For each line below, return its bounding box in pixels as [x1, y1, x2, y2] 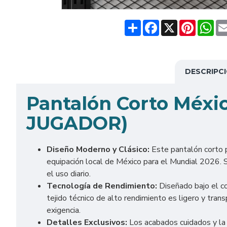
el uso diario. [47, 168, 91, 179]
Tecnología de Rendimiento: [47, 180, 157, 192]
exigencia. [47, 205, 81, 216]
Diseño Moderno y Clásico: [47, 144, 149, 155]
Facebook [159, 18, 194, 29]
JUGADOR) [26, 112, 128, 134]
